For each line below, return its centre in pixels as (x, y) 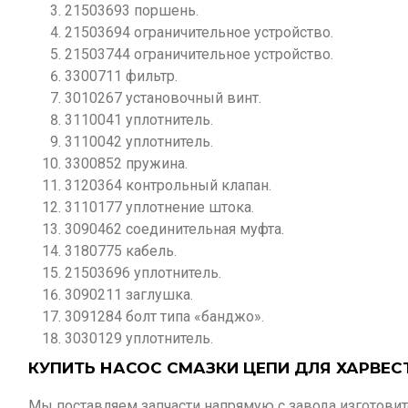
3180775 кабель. (121, 251)
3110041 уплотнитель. (139, 120)
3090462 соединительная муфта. (174, 229)
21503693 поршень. (132, 10)
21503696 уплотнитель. (143, 273)
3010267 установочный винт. (163, 98)
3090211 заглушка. (129, 295)
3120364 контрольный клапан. (168, 185)
